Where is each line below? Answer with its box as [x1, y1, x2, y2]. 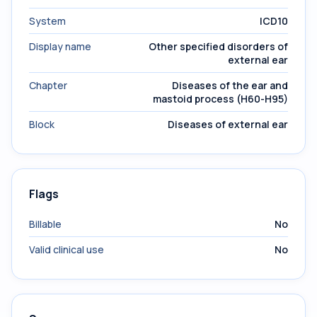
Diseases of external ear [168, 117, 288, 131]
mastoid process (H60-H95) [153, 92, 288, 105]
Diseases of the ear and [172, 79, 288, 92]
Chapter [29, 79, 67, 92]
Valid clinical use [29, 243, 104, 256]
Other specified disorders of [149, 40, 288, 53]
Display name [29, 40, 91, 53]
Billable [29, 217, 62, 231]
